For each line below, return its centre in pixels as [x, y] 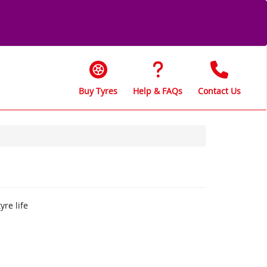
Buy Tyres [98, 91]
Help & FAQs [158, 91]
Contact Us [219, 91]
